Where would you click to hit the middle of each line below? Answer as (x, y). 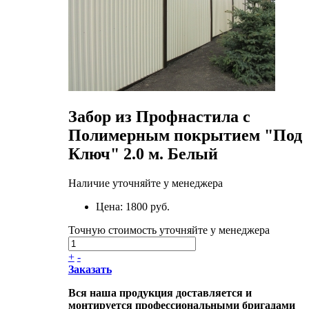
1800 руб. (147, 206)
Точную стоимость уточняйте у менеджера (169, 230)
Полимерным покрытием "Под (185, 136)
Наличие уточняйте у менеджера (145, 183)
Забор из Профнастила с (159, 117)
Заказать (90, 269)
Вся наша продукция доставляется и (160, 292)
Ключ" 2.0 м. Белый (143, 154)
